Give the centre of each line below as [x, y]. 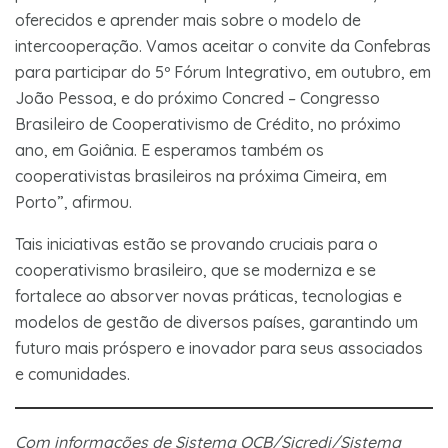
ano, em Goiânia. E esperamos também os [169, 149]
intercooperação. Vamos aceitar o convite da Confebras [223, 45]
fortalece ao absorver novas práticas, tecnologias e [208, 295]
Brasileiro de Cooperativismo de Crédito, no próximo [208, 123]
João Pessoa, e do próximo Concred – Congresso [197, 97]
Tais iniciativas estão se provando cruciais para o [196, 243]
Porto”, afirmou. [75, 201]
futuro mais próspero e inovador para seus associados [219, 347]
